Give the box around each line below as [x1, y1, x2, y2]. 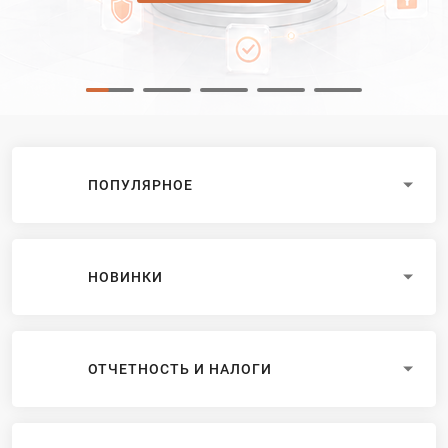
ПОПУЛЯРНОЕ [88, 176, 193, 193]
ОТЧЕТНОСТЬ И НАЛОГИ [88, 360, 272, 377]
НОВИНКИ [88, 268, 163, 285]
